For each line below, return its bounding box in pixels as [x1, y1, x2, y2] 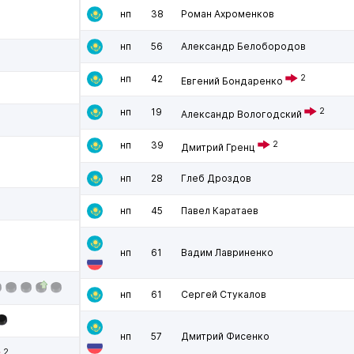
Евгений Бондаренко [181, 75, 283, 87]
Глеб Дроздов [181, 172, 251, 184]
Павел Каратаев [181, 205, 258, 217]
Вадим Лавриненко [181, 247, 273, 258]
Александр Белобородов [181, 40, 306, 52]
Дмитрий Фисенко [181, 330, 269, 342]
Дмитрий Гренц [181, 141, 255, 153]
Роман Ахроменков [181, 8, 274, 20]
